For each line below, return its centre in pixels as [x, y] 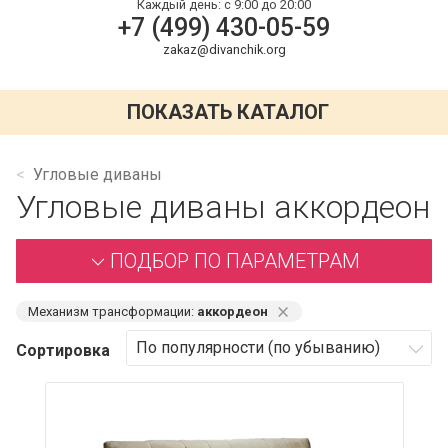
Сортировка [63, 350]
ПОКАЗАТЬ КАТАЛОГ [228, 112]
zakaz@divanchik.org [224, 49]
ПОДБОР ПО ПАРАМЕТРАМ [235, 260]
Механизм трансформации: [112, 311]
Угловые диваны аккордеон [223, 206]
